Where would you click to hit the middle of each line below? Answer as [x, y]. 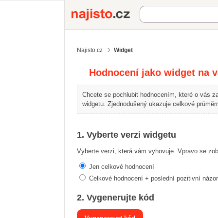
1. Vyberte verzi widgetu [127, 135]
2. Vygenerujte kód [116, 198]
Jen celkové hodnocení [122, 167]
